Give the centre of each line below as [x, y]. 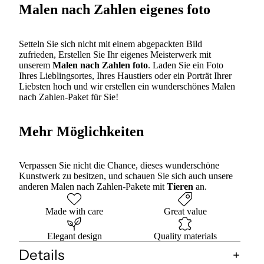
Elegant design [74, 236]
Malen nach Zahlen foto [100, 65]
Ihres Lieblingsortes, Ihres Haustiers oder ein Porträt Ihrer [125, 75]
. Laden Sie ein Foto [186, 65]
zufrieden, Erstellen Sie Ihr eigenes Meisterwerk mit [115, 54]
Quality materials [185, 236]
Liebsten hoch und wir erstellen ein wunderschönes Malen [127, 86]
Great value [185, 212]
